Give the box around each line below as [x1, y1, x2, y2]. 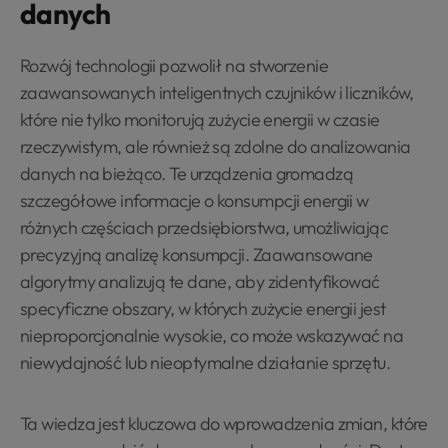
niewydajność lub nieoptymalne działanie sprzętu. [20, 351, 391, 374]
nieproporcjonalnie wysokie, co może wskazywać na [20, 324, 404, 347]
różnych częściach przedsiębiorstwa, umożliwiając [20, 216, 389, 239]
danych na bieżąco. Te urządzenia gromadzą [20, 162, 354, 185]
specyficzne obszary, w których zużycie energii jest [20, 297, 386, 320]
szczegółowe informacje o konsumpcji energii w [20, 189, 369, 212]
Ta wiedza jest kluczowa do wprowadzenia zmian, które [20, 412, 428, 435]
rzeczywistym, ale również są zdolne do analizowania [20, 135, 411, 158]
